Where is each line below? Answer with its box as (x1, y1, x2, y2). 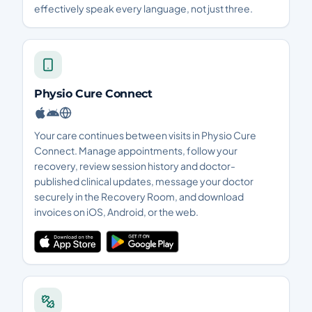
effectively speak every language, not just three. (34, 2, 253, 15)
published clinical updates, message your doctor (34, 175, 253, 187)
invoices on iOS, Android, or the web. (34, 205, 198, 218)
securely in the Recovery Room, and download (34, 190, 244, 203)
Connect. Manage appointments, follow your (34, 144, 237, 157)
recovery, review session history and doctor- (34, 159, 235, 172)
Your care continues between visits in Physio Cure (34, 129, 256, 141)
